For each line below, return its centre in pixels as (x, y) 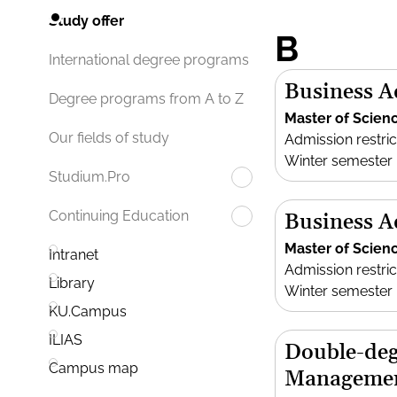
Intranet (74, 255)
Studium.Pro (90, 177)
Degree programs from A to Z (146, 99)
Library (72, 284)
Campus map (93, 369)
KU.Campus (88, 312)
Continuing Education (119, 216)
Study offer (86, 21)
